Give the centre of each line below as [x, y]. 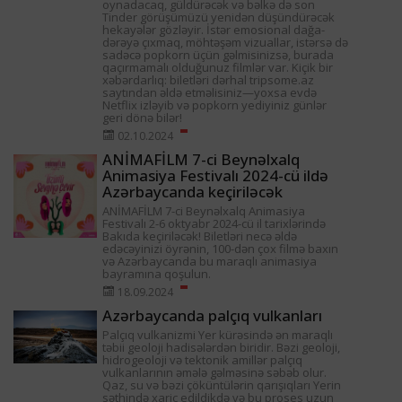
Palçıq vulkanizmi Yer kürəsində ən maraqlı [218, 335]
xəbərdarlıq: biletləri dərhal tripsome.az [209, 80]
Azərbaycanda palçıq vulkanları [213, 316]
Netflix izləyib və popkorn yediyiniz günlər [215, 105]
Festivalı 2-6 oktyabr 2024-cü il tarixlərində [214, 224]
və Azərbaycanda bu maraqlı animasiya [210, 262]
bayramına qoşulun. [157, 274]
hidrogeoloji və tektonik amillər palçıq [203, 360]
